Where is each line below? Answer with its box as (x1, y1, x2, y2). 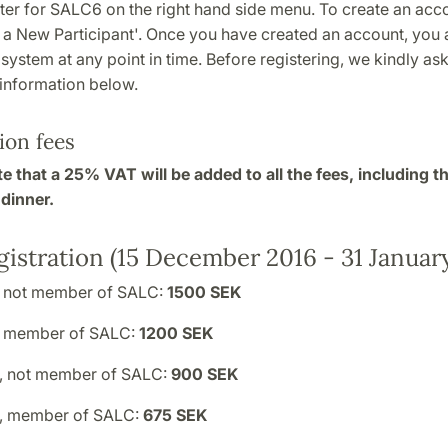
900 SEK (170, 363, 238, 384)
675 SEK (142, 404, 207, 425)
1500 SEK (166, 281, 241, 302)
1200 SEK (138, 322, 213, 343)
